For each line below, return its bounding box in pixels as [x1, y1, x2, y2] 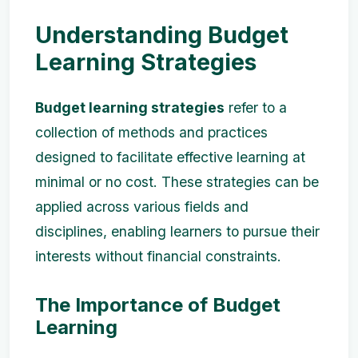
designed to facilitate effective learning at [35, 149, 305, 165]
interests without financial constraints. [35, 248, 281, 265]
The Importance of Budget [35, 293, 280, 316]
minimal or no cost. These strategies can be [35, 173, 319, 190]
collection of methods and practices [35, 124, 268, 141]
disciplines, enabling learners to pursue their [35, 223, 320, 240]
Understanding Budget [35, 21, 288, 49]
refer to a [225, 99, 287, 116]
